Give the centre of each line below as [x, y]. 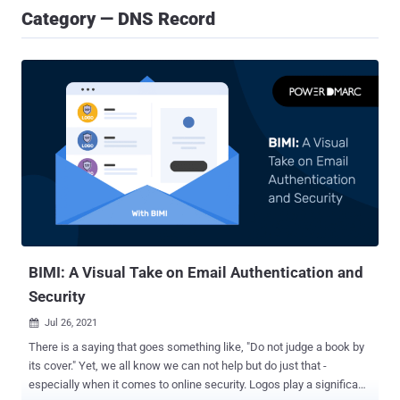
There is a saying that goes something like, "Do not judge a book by [196, 347]
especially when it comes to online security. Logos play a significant [139, 385]
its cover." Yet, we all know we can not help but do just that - [178, 366]
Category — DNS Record [118, 19]
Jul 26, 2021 [71, 323]
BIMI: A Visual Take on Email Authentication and [196, 273]
